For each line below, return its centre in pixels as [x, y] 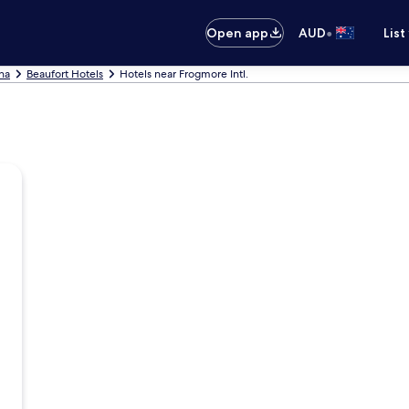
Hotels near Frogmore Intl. [184, 74]
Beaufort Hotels [65, 74]
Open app [238, 33]
